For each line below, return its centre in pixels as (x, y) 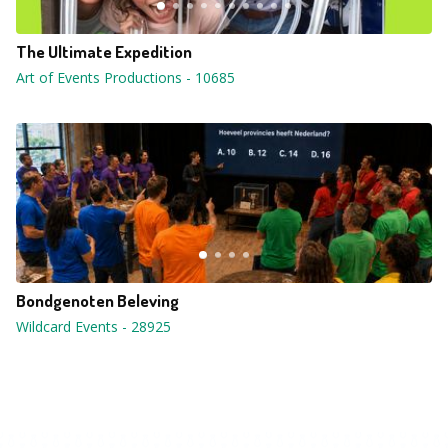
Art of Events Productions (99, 77)
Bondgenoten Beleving (97, 300)
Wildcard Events (67, 326)
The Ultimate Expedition (104, 51)
